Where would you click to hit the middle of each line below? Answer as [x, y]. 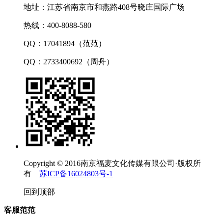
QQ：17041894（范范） [65, 43]
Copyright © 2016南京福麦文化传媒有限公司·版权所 [112, 163]
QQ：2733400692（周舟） [69, 61]
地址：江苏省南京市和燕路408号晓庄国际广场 [104, 7]
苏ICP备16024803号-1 [76, 173]
